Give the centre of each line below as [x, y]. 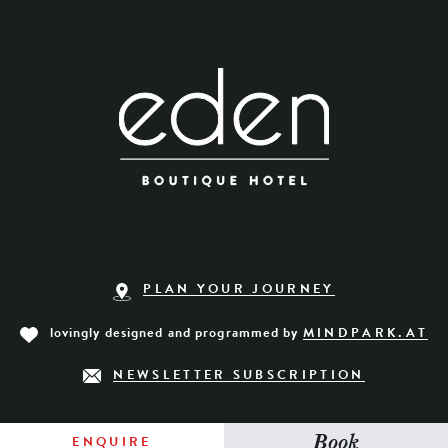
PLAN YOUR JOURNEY [239, 290]
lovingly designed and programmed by [176, 334]
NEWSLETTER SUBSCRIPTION [239, 375]
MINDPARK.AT [365, 334]
